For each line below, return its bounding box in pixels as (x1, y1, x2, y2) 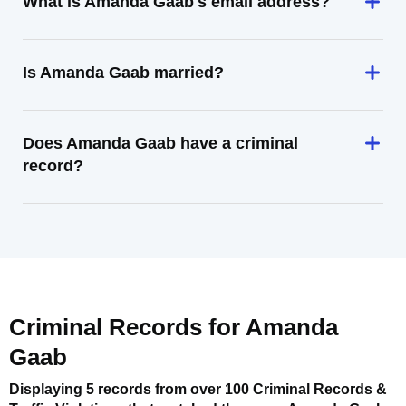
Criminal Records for (9, 314, 246, 341)
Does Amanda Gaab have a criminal (23, 134, 298, 152)
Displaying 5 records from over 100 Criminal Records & (9, 382, 387, 397)
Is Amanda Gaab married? (23, 63, 224, 82)
